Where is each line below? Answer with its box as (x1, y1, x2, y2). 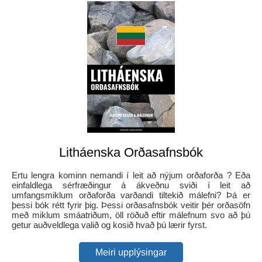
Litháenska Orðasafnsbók (59, 144, 203, 160)
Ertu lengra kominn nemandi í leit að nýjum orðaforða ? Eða (12, 170, 250, 180)
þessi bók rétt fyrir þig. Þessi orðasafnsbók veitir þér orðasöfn (12, 199, 250, 210)
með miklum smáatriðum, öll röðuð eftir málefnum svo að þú (12, 209, 250, 220)
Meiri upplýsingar (95, 247, 167, 257)
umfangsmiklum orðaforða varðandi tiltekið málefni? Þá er (12, 189, 250, 200)
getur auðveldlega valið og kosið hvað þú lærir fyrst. (12, 219, 207, 230)
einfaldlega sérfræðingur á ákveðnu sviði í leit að (12, 180, 250, 190)
